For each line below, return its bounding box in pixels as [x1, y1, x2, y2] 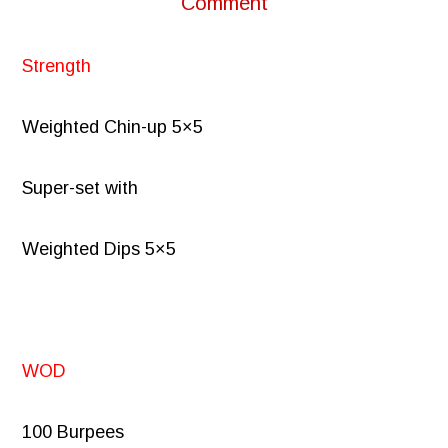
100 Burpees [22, 422, 125, 443]
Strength [22, 56, 92, 77]
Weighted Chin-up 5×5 [22, 117, 204, 138]
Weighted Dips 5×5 [22, 239, 177, 260]
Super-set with [22, 178, 139, 199]
